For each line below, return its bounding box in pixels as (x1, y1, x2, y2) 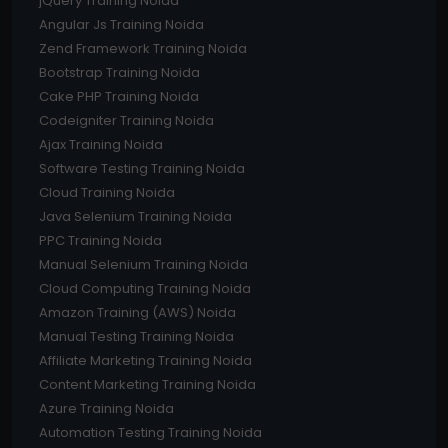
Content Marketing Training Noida (39, 374, 256, 394)
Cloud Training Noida (39, 182, 175, 202)
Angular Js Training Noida (39, 14, 204, 34)
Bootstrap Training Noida (39, 62, 200, 82)
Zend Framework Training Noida (39, 38, 247, 58)
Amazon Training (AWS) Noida (39, 302, 236, 322)
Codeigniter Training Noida (39, 110, 214, 130)
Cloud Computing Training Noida (39, 278, 251, 298)
